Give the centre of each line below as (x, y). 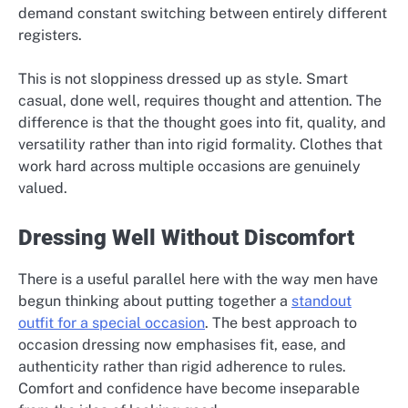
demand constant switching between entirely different (203, 14)
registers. (50, 36)
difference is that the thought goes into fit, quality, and (202, 123)
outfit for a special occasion (112, 323)
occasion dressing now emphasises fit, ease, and (182, 345)
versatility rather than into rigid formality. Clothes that (200, 145)
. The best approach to (281, 323)
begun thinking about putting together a (155, 301)
